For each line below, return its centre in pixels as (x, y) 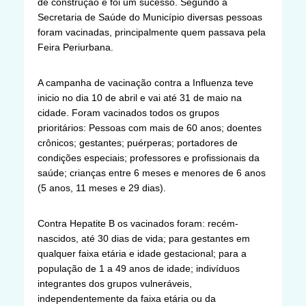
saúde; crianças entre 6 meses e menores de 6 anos (152, 172)
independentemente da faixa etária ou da (127, 298)
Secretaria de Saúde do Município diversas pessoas (150, 17)
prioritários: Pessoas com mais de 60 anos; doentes (150, 127)
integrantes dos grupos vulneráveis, (115, 283)
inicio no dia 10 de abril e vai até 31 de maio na (140, 97)
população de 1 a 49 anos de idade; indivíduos (139, 268)
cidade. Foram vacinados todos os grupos (128, 112)
